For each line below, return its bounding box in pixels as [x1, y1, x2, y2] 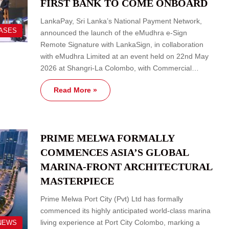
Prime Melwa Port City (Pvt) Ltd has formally [40, 194, 183, 203]
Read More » [54, 85, 97, 94]
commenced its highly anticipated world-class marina [40, 206, 211, 215]
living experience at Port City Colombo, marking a [40, 218, 200, 226]
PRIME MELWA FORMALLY [40, 132, 174, 144]
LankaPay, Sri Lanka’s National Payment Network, [40, 16, 202, 25]
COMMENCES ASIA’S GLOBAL [40, 146, 189, 158]
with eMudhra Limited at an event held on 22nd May [40, 52, 209, 60]
